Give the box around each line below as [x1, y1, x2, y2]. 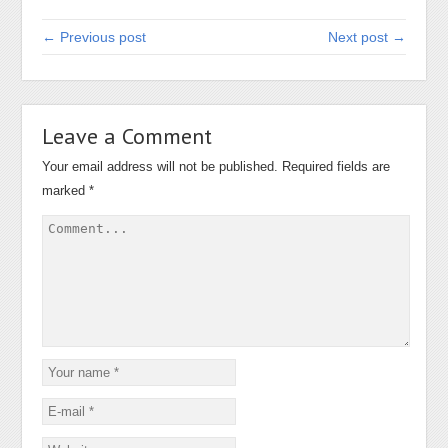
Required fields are [282, 158, 391, 174]
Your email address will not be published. [42, 158, 279, 174]
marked [42, 182, 90, 198]
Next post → [327, 28, 406, 45]
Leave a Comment [42, 121, 213, 150]
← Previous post [42, 28, 147, 45]
